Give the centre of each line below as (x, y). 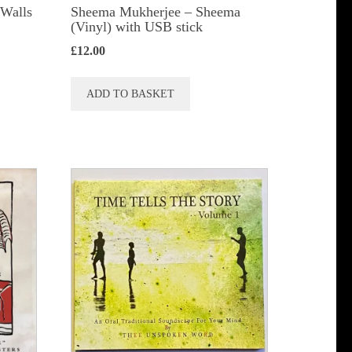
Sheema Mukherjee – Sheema (156, 12)
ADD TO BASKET (131, 94)
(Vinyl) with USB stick (137, 27)
